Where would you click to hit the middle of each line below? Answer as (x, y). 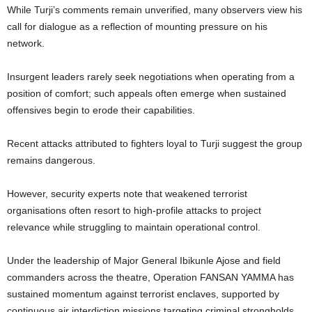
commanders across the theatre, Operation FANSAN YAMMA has (150, 278)
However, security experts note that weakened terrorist (127, 194)
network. (26, 44)
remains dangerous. (51, 161)
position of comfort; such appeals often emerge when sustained (147, 94)
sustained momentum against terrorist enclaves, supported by (143, 294)
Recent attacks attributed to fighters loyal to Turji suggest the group (155, 144)
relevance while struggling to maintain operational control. (134, 227)
